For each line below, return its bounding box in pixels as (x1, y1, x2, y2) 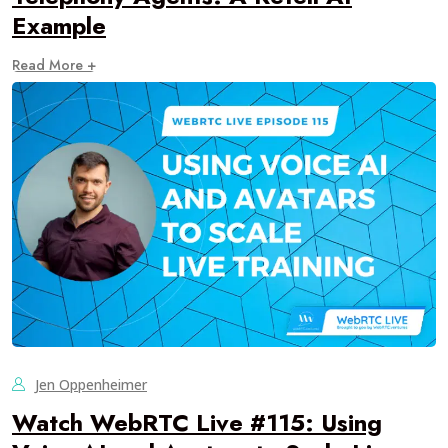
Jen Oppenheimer (35, 375, 147, 394)
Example (12, 8, 106, 43)
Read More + (12, 55, 96, 75)
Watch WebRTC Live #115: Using (12, 405, 382, 440)
